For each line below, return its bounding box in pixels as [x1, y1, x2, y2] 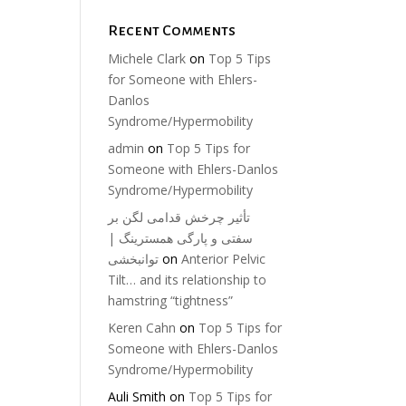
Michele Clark [108, 49, 187, 67]
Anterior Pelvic [181, 249, 266, 267]
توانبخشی [108, 249, 159, 267]
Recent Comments [108, 22, 237, 39]
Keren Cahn [108, 318, 177, 336]
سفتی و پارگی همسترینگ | [108, 228, 254, 246]
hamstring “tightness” [108, 291, 234, 309]
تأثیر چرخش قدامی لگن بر [108, 208, 251, 226]
